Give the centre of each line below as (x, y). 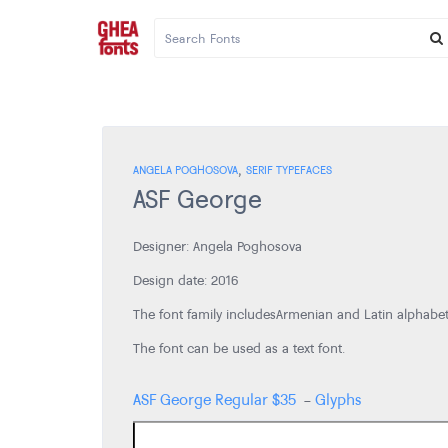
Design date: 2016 (185, 280)
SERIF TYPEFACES (289, 170)
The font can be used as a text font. (239, 348)
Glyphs (338, 399)
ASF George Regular (200, 399)
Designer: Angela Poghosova (217, 246)
